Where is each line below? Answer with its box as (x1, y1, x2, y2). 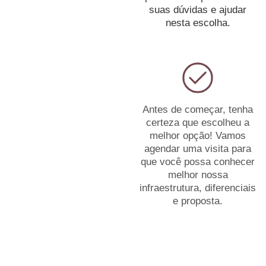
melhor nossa (167, 169, 228, 180)
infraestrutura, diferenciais (140, 182, 256, 194)
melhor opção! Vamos (150, 130, 246, 141)
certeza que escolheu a (146, 117, 249, 128)
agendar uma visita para (144, 143, 251, 154)
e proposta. (173, 195, 223, 207)
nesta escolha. (165, 17, 230, 28)
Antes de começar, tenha (142, 104, 253, 115)
